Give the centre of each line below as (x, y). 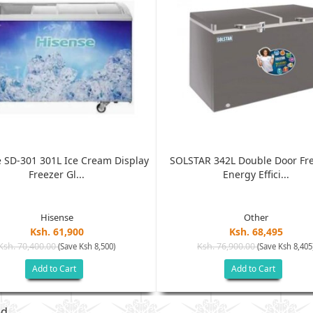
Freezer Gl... (57, 174)
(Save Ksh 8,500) (87, 246)
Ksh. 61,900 (57, 231)
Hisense (57, 217)
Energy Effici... (256, 174)
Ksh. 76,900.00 (227, 246)
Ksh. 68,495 (256, 231)
